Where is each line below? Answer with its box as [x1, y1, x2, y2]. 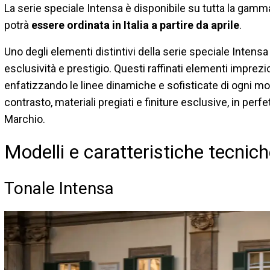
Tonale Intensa [4, 178, 114, 199]
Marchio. [4, 113, 45, 126]
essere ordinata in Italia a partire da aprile [31, 19, 239, 32]
